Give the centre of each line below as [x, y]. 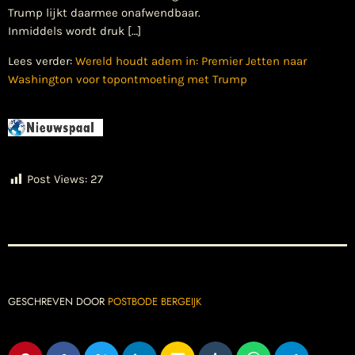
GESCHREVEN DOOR [58, 302]
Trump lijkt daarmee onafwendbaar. [104, 13]
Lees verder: [42, 61]
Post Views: [57, 179]
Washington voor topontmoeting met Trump [128, 80]
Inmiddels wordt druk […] [74, 31]
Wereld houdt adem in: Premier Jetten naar [191, 61]
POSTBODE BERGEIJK [155, 302]
